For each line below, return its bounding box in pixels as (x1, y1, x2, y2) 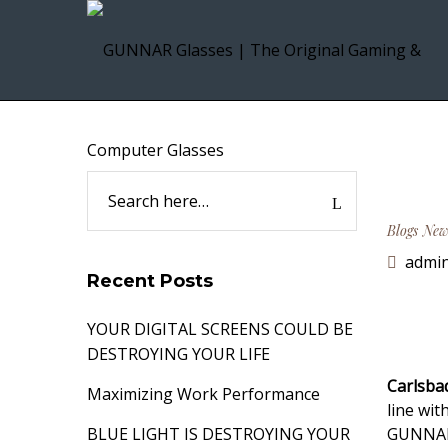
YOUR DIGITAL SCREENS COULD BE (87, 318, 353, 340)
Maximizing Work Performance (87, 383, 320, 405)
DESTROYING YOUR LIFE (87, 343, 270, 365)
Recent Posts (87, 270, 213, 292)
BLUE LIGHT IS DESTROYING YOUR (87, 423, 350, 445)
